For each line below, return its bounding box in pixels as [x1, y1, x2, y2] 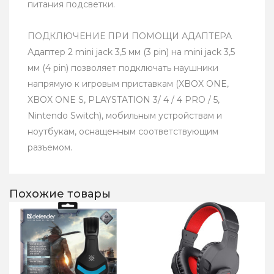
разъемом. [28, 142, 72, 154]
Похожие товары [9, 187, 111, 201]
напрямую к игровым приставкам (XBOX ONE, [28, 78, 229, 90]
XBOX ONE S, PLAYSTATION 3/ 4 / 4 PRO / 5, [28, 94, 220, 106]
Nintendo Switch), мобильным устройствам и [28, 110, 222, 122]
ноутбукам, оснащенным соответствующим [28, 126, 218, 138]
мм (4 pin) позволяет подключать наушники [28, 62, 218, 74]
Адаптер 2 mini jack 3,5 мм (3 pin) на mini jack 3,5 [28, 46, 235, 58]
